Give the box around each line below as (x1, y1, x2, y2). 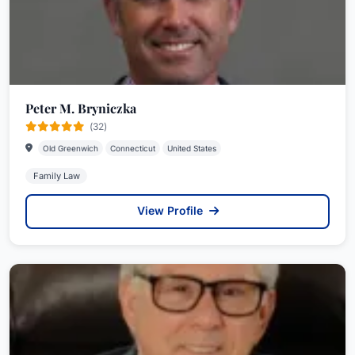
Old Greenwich (43, 143, 98, 153)
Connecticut (110, 143, 155, 153)
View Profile (136, 204, 206, 217)
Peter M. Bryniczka (25, 100, 136, 116)
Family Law (32, 170, 80, 181)
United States (167, 143, 216, 153)
